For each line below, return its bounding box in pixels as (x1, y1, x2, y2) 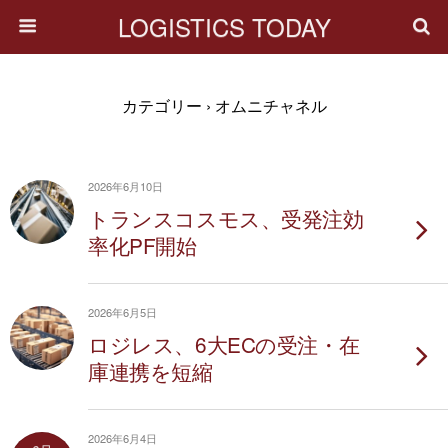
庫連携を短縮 (88, 356, 213, 386)
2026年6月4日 (88, 430, 157, 446)
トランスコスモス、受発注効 (88, 203, 364, 233)
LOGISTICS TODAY (117, 9, 331, 44)
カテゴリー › (121, 94, 211, 117)
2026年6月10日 (88, 178, 163, 194)
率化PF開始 (88, 230, 197, 260)
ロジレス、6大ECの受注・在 (88, 329, 360, 359)
